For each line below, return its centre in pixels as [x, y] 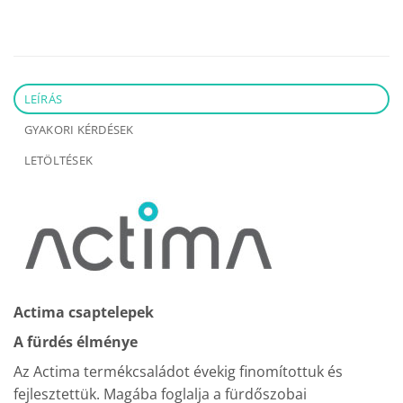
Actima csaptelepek [84, 312]
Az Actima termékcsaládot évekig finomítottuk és [178, 371]
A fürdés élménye [76, 341]
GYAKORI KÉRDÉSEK [79, 129]
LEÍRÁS [43, 99]
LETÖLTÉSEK [58, 160]
